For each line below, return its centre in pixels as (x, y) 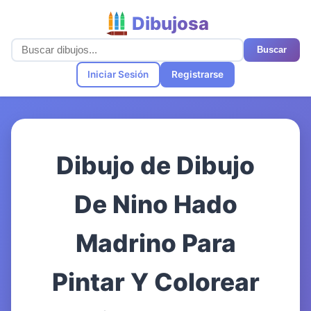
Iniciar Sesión (118, 74)
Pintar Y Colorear (155, 283)
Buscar (271, 50)
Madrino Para (155, 244)
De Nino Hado (155, 205)
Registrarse (197, 74)
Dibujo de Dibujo (155, 166)
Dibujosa (170, 23)
